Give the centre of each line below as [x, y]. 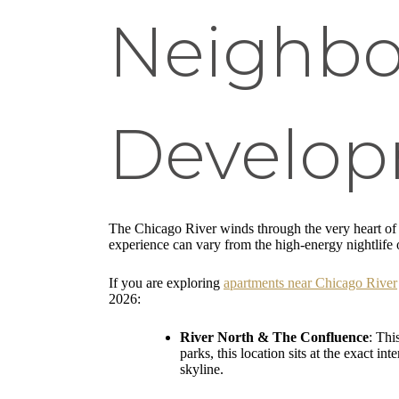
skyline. [202, 369]
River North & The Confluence [274, 337]
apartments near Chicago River [310, 282]
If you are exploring [166, 282]
